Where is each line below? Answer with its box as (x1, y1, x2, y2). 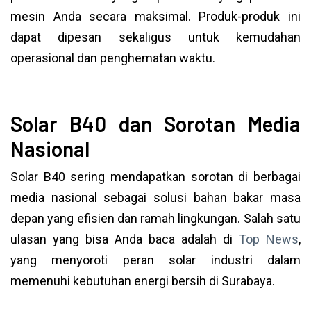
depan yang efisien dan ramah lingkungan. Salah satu (10, 211, 301, 226)
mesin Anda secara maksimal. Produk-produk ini (10, 9, 301, 24)
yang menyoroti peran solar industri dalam (10, 253, 301, 267)
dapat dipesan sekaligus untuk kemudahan (10, 30, 301, 44)
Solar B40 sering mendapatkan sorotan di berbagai (10, 169, 301, 184)
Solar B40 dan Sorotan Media (10, 111, 301, 136)
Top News (239, 232, 299, 246)
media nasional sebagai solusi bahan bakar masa (10, 190, 301, 205)
